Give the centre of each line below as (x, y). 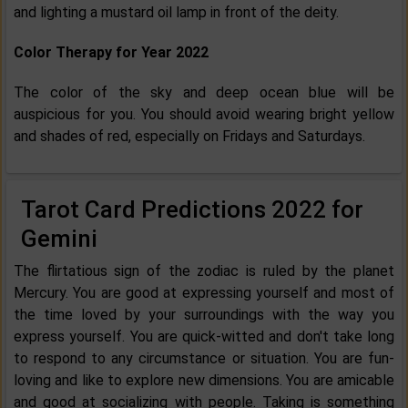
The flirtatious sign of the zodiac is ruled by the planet (204, 271)
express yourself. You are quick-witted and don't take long (204, 337)
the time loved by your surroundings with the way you (204, 315)
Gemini (59, 239)
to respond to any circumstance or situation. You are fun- (204, 359)
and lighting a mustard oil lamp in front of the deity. (176, 13)
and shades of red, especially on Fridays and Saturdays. (189, 137)
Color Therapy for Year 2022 (111, 53)
